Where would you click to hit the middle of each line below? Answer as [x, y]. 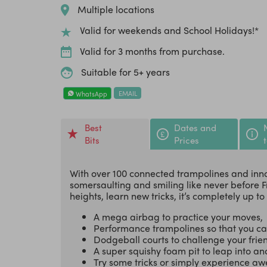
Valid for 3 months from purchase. [152, 51]
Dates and [195, 128]
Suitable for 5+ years [125, 72]
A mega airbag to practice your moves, [178, 217]
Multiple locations [116, 10]
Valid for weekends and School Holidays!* [169, 30]
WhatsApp [90, 93]
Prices [187, 140]
